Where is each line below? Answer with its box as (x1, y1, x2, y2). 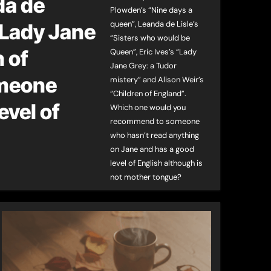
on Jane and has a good (110, 144, 195, 154)
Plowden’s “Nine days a (110, 5, 193, 15)
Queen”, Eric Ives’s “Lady (110, 47, 197, 57)
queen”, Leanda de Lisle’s (110, 19, 199, 29)
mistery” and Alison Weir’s (110, 74, 204, 85)
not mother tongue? (110, 172, 182, 182)
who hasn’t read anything (110, 130, 200, 140)
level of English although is (110, 158, 203, 168)
